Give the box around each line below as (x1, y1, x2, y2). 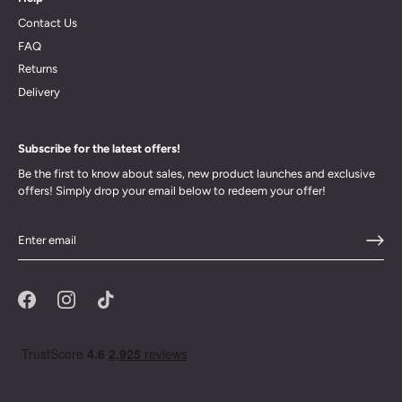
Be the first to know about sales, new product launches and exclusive (18, 167, 375, 181)
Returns (18, 62, 57, 76)
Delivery (18, 84, 60, 99)
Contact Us (18, 16, 77, 31)
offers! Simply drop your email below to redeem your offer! (18, 184, 326, 198)
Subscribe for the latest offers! (18, 142, 180, 156)
